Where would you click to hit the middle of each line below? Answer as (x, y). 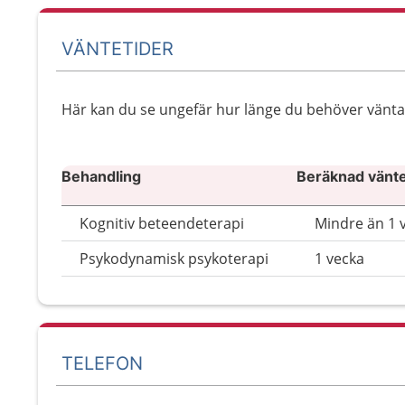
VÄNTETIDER (118, 48)
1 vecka (339, 259)
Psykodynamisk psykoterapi (174, 259)
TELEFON (102, 363)
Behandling (101, 176)
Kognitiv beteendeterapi (162, 223)
